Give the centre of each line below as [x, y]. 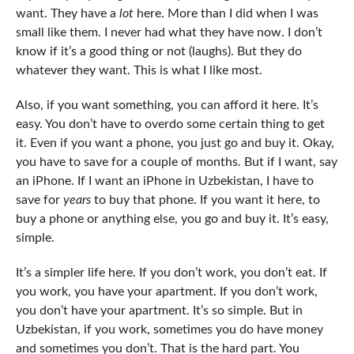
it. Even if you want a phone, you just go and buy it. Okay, [175, 143]
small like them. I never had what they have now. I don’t [169, 33]
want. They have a [67, 14]
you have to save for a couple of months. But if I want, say [176, 162]
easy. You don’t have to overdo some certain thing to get [170, 124]
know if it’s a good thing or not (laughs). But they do [158, 52]
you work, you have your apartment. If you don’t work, [166, 292]
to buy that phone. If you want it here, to [205, 200]
